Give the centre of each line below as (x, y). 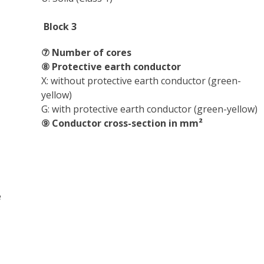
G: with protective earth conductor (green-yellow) (149, 109)
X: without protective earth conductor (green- (141, 81)
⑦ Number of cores (86, 52)
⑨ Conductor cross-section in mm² (122, 123)
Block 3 (60, 27)
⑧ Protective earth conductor (111, 67)
